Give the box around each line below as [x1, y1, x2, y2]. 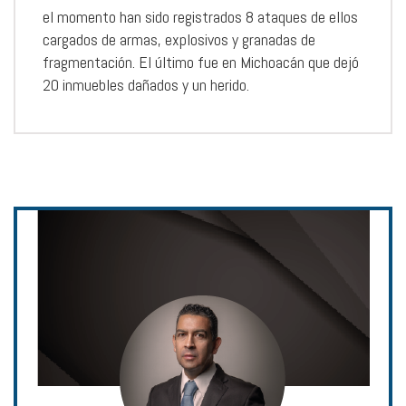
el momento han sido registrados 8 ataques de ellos [43, 5, 358, 27]
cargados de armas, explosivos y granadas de [43, 28, 315, 50]
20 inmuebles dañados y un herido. [43, 73, 249, 95]
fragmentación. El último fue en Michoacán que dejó [43, 51, 359, 72]
